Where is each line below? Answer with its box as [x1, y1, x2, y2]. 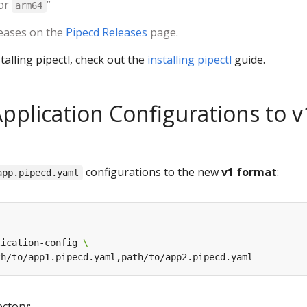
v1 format [221, 164, 277, 180]
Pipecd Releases [66, 25, 147, 40]
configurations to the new [82, 164, 221, 180]
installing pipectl [147, 52, 232, 67]
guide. [232, 52, 265, 67]
